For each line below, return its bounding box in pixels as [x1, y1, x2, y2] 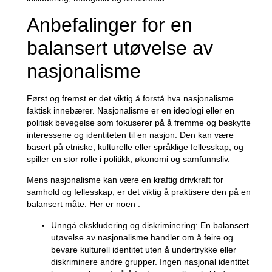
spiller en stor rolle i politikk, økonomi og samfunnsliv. [26, 154, 230, 164]
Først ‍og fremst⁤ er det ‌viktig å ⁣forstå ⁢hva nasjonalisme [26, 93, 234, 103]
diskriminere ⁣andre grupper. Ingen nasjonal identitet [50, 256, 249, 267]
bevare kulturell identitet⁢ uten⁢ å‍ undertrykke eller [50, 244, 236, 254]
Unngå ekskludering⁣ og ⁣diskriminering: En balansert [50, 220, 249, 230]
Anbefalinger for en [26, 13, 192, 36]
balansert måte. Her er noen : [26, 199, 140, 209]
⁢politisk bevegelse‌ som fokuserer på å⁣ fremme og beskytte [26, 117, 251, 127]
